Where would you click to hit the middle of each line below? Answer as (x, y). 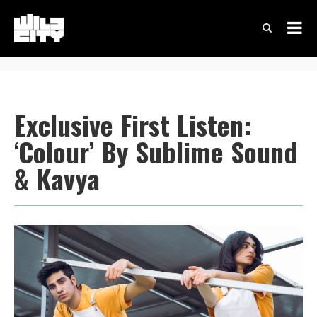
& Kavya (57, 178)
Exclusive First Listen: (133, 125)
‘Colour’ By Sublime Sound (156, 151)
